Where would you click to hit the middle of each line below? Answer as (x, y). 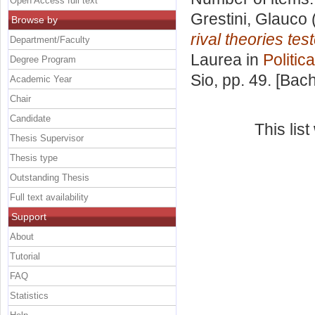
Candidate (30, 118)
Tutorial (25, 256)
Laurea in (227, 60)
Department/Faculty (50, 39)
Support (29, 216)
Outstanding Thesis (50, 177)
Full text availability (49, 197)
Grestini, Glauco (249, 19)
